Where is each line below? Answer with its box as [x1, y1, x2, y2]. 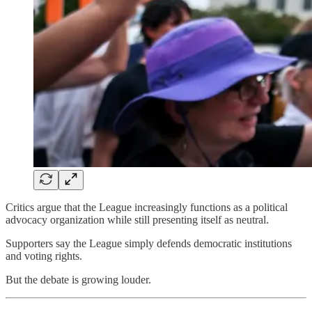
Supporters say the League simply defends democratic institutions [6, 237, 292, 249]
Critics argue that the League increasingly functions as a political [6, 201, 288, 213]
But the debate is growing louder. [6, 273, 151, 286]
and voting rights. [6, 249, 82, 262]
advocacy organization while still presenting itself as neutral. [6, 213, 269, 226]
